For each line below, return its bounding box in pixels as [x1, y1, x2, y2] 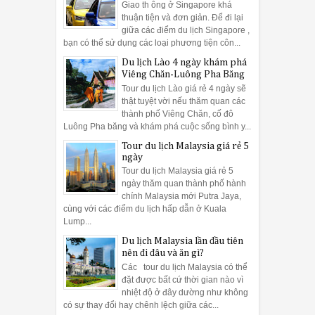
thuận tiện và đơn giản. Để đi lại [122, 13, 243, 23]
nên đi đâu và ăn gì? [122, 248, 204, 259]
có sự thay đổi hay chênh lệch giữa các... [63, 300, 219, 310]
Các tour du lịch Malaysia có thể [122, 262, 247, 272]
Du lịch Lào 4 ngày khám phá [122, 58, 247, 68]
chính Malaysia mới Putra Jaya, [122, 191, 241, 202]
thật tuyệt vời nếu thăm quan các [122, 96, 245, 106]
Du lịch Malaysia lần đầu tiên [122, 236, 243, 247]
